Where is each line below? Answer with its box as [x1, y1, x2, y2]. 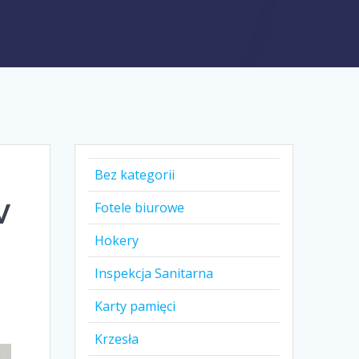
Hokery [95, 232, 139, 250]
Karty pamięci [95, 297, 176, 316]
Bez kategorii [95, 166, 175, 184]
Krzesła [95, 330, 139, 349]
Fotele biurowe [95, 199, 185, 217]
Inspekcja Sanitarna [95, 264, 214, 283]
